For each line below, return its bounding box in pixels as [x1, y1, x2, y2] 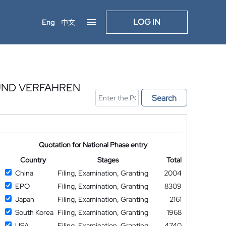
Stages [97, 155, 119, 164]
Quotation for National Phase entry [39, 140, 148, 149]
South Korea [15, 208, 53, 217]
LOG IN [133, 17, 160, 27]
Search [152, 93, 177, 103]
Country [20, 155, 46, 164]
